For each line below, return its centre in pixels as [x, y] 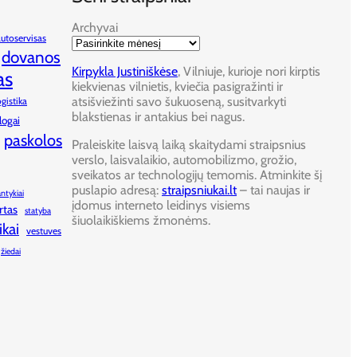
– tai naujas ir [273, 190]
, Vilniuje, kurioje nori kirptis [249, 71]
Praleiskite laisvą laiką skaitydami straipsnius [189, 144]
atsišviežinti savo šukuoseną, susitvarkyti [179, 101]
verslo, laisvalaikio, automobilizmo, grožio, [184, 159]
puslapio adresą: [117, 190]
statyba [38, 210]
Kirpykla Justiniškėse [125, 71]
